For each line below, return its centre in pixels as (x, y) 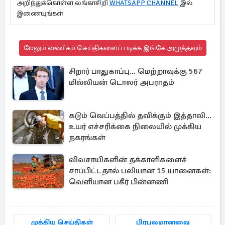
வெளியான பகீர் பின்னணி (119, 182)
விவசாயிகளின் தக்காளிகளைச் (128, 160)
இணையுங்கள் (42, 13)
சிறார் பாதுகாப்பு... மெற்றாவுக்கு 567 (136, 71)
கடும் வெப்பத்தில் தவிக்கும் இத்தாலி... (140, 116)
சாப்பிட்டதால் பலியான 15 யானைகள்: (140, 171)
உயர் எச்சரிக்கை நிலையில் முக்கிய (135, 127)
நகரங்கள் (87, 138)
